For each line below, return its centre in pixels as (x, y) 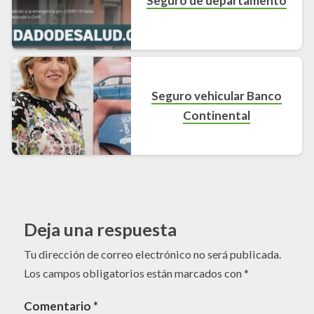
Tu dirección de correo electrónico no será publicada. (152, 254)
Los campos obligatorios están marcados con (134, 273)
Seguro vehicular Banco (217, 95)
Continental (217, 115)
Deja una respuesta (100, 229)
